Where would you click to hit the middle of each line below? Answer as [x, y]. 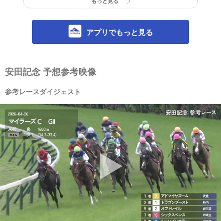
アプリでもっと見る [119, 32]
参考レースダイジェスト [43, 92]
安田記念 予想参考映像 [51, 72]
